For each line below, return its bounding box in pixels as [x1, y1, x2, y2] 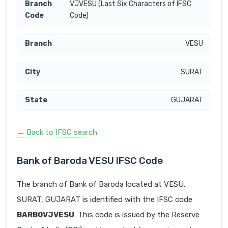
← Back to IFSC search [17, 128, 97, 137]
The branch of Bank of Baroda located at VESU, [17, 180, 186, 189]
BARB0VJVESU [17, 210, 74, 220]
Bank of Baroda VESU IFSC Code [17, 155, 163, 167]
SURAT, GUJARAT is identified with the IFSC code [17, 195, 192, 205]
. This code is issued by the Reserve [74, 210, 199, 220]
